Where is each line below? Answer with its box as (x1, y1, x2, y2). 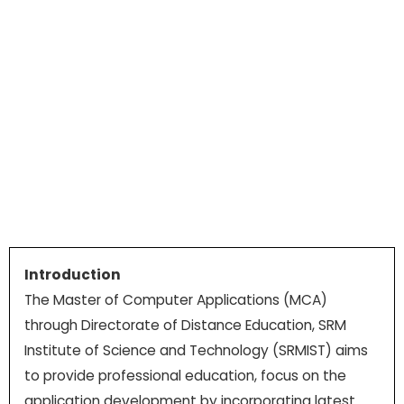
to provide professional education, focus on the (23, 365, 346, 385)
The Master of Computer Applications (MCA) (23, 289, 327, 309)
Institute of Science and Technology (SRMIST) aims (23, 340, 368, 360)
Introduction (23, 264, 121, 284)
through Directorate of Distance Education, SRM (23, 315, 346, 335)
